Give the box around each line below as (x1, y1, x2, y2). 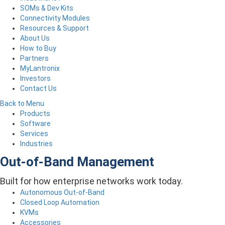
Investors (20, 74, 51, 82)
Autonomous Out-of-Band (20, 188, 104, 196)
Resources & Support (20, 24, 89, 32)
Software (20, 119, 51, 128)
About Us (20, 34, 50, 42)
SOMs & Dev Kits (20, 4, 73, 12)
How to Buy (20, 44, 56, 52)
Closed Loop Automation (20, 198, 99, 206)
